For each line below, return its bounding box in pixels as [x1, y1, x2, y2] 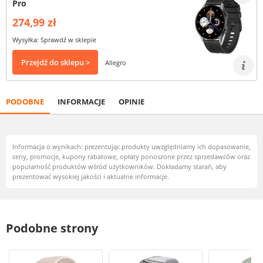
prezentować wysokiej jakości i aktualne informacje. [12, 172, 169, 181]
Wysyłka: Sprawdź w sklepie [12, 35, 96, 44]
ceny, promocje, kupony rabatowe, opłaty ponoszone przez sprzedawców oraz [12, 152, 250, 161]
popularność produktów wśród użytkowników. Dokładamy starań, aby [12, 162, 227, 171]
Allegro [105, 58, 126, 67]
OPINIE [119, 96, 144, 107]
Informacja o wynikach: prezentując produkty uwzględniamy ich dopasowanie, [12, 142, 251, 151]
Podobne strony [6, 220, 98, 236]
